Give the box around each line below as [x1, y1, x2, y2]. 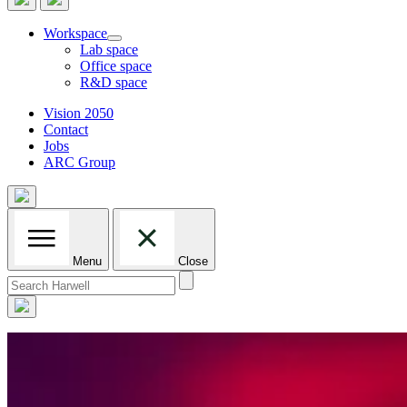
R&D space [80, 74, 147, 90]
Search [6, 270, 45, 285]
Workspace [44, 25, 107, 41]
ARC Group [44, 154, 115, 170]
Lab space [80, 42, 138, 57]
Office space [80, 58, 152, 74]
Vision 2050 [44, 105, 114, 121]
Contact [44, 122, 88, 137]
